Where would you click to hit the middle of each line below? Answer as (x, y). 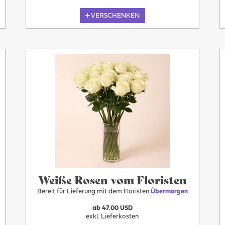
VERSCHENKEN (116, 16)
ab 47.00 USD (112, 208)
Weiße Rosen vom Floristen (112, 180)
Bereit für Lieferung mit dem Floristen (94, 192)
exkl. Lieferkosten (113, 217)
